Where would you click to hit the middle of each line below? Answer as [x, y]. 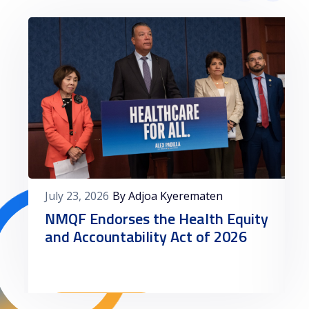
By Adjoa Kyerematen [168, 196]
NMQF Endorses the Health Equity [157, 219]
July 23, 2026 [77, 196]
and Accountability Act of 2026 [146, 237]
